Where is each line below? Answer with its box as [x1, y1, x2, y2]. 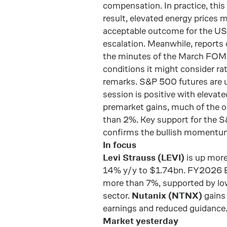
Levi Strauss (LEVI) [103, 153, 185, 163]
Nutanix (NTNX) [132, 191, 203, 201]
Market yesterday [103, 216, 179, 226]
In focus [103, 140, 137, 150]
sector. [103, 191, 132, 201]
